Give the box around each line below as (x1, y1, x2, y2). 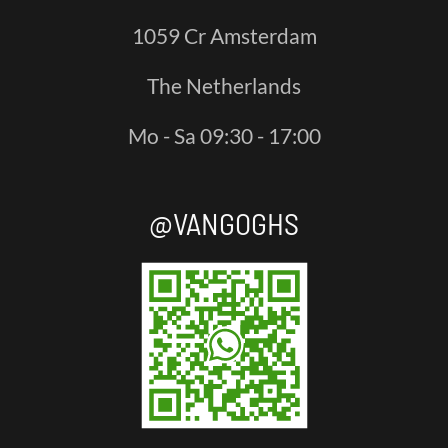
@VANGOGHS (149, 205, 299, 242)
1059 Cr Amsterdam (131, 23, 317, 49)
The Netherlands (147, 73, 301, 99)
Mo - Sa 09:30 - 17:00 (127, 123, 321, 149)
